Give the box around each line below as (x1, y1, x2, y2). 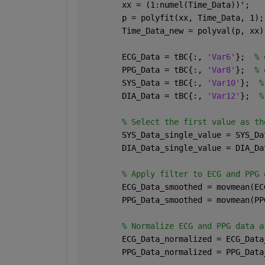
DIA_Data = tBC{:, (83, 91, 207, 101)
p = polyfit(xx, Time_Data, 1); (83, 13, 264, 23)
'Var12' (206, 91, 240, 101)
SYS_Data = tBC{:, (83, 78, 207, 88)
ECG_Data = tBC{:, (83, 52, 207, 62)
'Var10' (206, 78, 240, 88)
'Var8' (206, 65, 235, 75)
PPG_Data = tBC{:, (83, 65, 207, 75)
